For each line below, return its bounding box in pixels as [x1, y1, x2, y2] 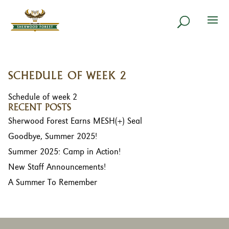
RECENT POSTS [8, 103, 71, 112]
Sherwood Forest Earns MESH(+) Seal [8, 117, 142, 126]
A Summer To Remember [8, 178, 97, 188]
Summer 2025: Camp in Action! [8, 147, 121, 157]
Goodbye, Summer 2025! [8, 132, 97, 142]
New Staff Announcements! [8, 163, 106, 172]
